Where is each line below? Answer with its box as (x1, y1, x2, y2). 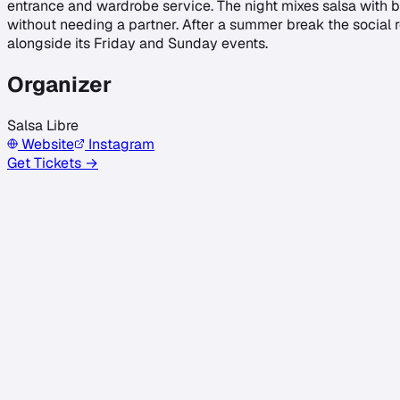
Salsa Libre (7, 115, 79, 135)
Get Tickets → (7, 153, 98, 172)
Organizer (7, 70, 112, 98)
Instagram (85, 134, 154, 154)
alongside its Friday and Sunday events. (7, 33, 268, 53)
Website (18, 134, 74, 154)
